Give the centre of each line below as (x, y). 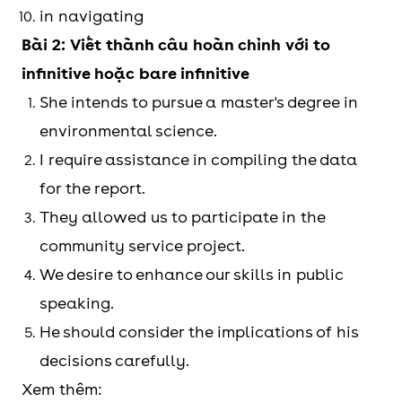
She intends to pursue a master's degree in (199, 102)
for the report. (92, 188)
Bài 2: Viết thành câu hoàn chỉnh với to (175, 45)
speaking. (77, 303)
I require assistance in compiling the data (198, 160)
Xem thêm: (62, 389)
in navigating (92, 16)
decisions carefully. (114, 361)
